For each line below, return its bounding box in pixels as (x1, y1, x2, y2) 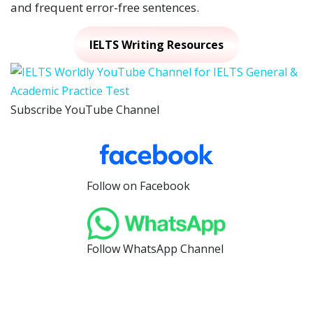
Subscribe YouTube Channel (10, 102, 159, 118)
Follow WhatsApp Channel (87, 241, 224, 257)
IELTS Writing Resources (89, 36, 224, 52)
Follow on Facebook (87, 178, 190, 194)
